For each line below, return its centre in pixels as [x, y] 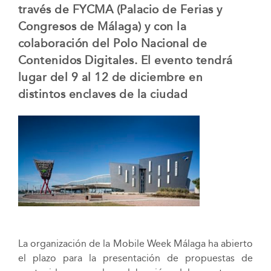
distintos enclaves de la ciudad [103, 94]
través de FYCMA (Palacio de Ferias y [120, 9]
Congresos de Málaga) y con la [102, 26]
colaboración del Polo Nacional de [113, 43]
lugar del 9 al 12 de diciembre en [110, 77]
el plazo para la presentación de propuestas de [135, 258]
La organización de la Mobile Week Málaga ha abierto [135, 243]
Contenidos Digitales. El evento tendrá [125, 60]
